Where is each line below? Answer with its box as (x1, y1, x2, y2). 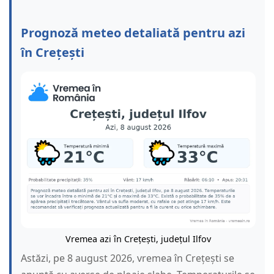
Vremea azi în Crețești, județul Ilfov (65, 233, 211, 245)
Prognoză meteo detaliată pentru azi (21, 24, 245, 42)
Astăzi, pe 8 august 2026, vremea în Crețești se (21, 251, 234, 265)
